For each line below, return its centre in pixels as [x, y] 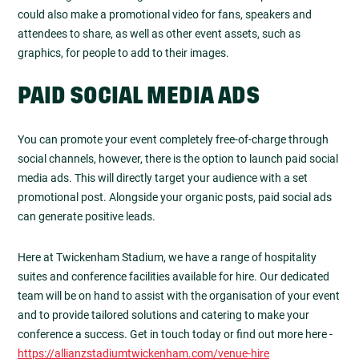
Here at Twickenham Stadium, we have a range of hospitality [167, 257]
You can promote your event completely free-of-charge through [173, 140]
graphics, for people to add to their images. [123, 52]
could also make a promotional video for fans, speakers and [165, 14]
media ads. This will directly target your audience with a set [163, 178]
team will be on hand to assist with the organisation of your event [179, 295]
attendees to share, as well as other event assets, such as [159, 33]
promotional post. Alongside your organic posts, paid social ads [175, 198]
